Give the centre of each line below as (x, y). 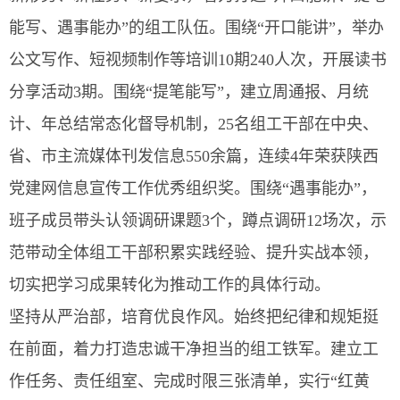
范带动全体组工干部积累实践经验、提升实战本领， (194, 253)
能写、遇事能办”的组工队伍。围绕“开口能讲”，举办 (196, 28)
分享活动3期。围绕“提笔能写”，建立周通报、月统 (189, 92)
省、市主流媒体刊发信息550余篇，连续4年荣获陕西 (194, 156)
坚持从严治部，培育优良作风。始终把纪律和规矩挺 (194, 317)
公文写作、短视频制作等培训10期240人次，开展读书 (198, 60)
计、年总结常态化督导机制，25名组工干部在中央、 (194, 124)
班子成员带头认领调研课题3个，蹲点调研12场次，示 (198, 221)
